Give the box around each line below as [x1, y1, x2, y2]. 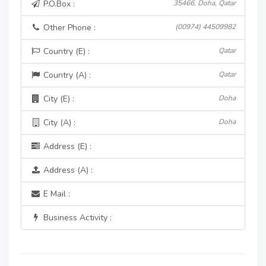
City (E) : [41, 93, 74, 104]
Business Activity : [41, 212, 112, 223]
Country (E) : [41, 46, 90, 57]
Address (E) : [41, 141, 91, 152]
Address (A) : [41, 164, 93, 176]
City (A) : [41, 117, 75, 128]
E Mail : [41, 188, 70, 199]
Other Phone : [41, 22, 96, 33]
